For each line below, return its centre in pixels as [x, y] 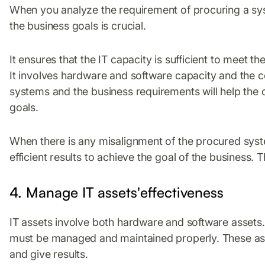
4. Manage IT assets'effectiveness [117, 192]
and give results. [49, 254]
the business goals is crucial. [78, 25]
